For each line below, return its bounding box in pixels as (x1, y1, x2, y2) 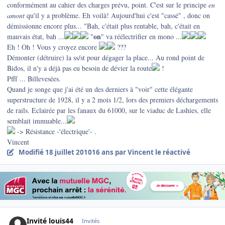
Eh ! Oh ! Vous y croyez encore (7, 42, 99, 52)
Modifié (18, 148, 45, 157)
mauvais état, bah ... (7, 32, 64, 42)
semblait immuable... (7, 116, 67, 126)
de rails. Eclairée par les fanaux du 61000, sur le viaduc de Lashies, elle (7, 105, 211, 116)
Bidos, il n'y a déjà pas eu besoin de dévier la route (7, 63, 152, 73)
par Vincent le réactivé (113, 148, 190, 157)
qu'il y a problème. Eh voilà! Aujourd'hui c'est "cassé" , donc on (25, 11, 210, 21)
